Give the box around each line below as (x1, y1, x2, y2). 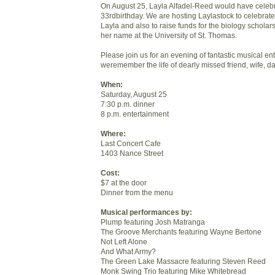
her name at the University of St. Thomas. (101, 31, 237, 39)
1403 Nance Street (101, 149, 163, 157)
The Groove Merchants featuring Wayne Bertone (101, 227, 261, 236)
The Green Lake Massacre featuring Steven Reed (101, 257, 266, 265)
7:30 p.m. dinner (101, 99, 155, 108)
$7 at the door (101, 178, 147, 187)
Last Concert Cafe (101, 139, 161, 147)
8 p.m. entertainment (101, 109, 169, 118)
